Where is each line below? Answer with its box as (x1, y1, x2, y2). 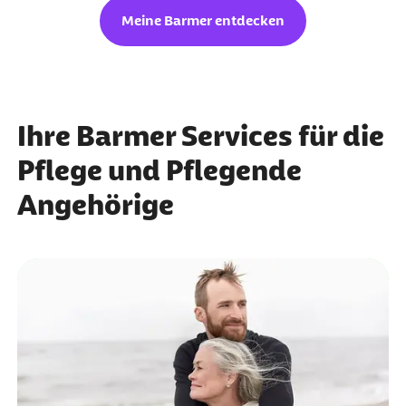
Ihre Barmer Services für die (16, 120, 384, 153)
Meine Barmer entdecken (121, 12, 285, 30)
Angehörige (16, 188, 174, 222)
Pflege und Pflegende (16, 154, 302, 188)
